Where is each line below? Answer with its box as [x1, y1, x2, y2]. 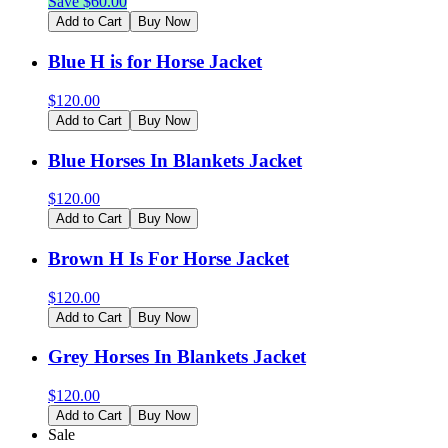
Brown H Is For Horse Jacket [48, 247, 289, 269]
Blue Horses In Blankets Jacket [48, 149, 302, 171]
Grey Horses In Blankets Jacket [48, 346, 306, 368]
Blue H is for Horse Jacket [48, 51, 262, 73]
